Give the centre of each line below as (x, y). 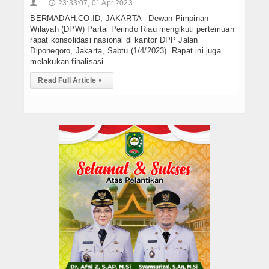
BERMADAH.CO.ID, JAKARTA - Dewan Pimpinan (119, 18)
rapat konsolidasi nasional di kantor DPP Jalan (114, 40)
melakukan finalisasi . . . (74, 61)
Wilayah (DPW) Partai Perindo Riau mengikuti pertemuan (132, 29)
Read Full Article (67, 80)
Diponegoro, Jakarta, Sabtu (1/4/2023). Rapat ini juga (125, 50)
